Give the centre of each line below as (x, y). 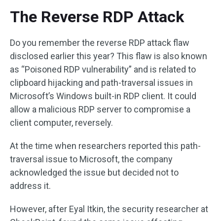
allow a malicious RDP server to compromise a (100, 109)
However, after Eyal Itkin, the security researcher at (109, 209)
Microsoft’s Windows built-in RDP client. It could (103, 96)
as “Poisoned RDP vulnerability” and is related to (103, 69)
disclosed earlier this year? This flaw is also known (109, 56)
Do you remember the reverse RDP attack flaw (100, 43)
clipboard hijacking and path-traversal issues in (101, 83)
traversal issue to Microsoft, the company (91, 159)
